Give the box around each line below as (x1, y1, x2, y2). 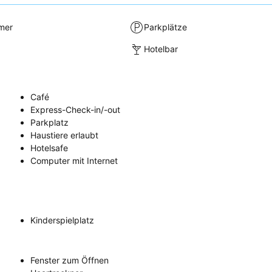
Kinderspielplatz (30, 214, 94, 225)
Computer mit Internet (30, 155, 118, 166)
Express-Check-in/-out (30, 104, 120, 115)
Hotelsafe (30, 142, 68, 153)
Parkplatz (30, 117, 69, 127)
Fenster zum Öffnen (30, 254, 109, 265)
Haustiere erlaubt (30, 129, 98, 140)
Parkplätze (144, 22, 188, 33)
